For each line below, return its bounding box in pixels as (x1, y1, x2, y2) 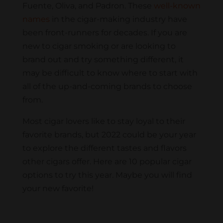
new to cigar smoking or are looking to (22, 41, 176, 51)
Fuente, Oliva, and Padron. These (22, 1, 154, 11)
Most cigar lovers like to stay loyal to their (22, 116, 185, 126)
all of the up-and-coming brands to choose (22, 82, 192, 92)
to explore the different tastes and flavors (22, 143, 187, 153)
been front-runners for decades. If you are (22, 28, 187, 38)
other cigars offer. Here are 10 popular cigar (22, 157, 192, 167)
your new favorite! (22, 184, 94, 194)
